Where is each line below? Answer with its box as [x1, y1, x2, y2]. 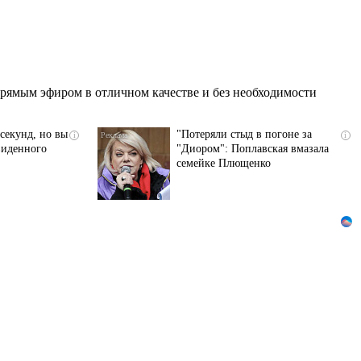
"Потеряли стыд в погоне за [176, 127, 312, 140]
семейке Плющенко [176, 156, 271, 169]
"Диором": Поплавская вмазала [176, 142, 329, 155]
